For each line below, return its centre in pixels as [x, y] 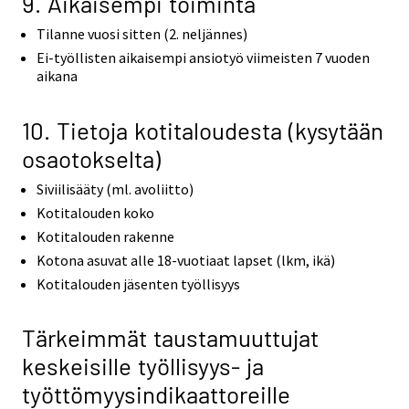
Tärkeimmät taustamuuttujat [170, 338]
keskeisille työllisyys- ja [143, 366]
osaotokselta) [91, 158]
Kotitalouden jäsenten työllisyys [138, 283]
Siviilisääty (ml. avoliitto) [115, 189]
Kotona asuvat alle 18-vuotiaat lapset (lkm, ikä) [186, 260]
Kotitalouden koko [95, 212]
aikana [57, 76]
